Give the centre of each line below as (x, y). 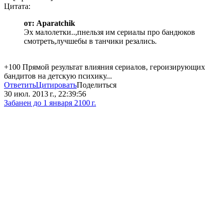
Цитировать (56, 85)
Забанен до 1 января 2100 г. (50, 103)
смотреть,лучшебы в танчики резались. (90, 41)
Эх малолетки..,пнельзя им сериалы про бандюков (110, 32)
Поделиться (97, 85)
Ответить (20, 85)
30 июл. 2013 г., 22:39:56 (45, 94)
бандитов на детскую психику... (58, 76)
